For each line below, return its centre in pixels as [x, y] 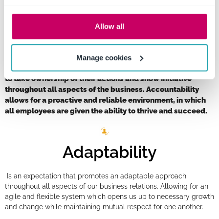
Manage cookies [104, 57]
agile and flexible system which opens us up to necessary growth [109, 196]
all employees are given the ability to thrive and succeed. [106, 110]
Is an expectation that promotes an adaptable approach [96, 176]
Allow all [109, 26]
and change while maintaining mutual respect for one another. [104, 207]
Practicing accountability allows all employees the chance [109, 67]
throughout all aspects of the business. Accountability [102, 89]
